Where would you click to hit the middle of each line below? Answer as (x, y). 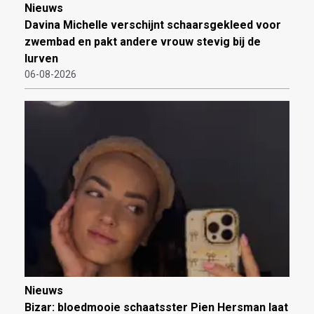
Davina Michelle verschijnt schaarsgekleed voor (153, 25)
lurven (41, 59)
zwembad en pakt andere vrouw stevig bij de (143, 42)
